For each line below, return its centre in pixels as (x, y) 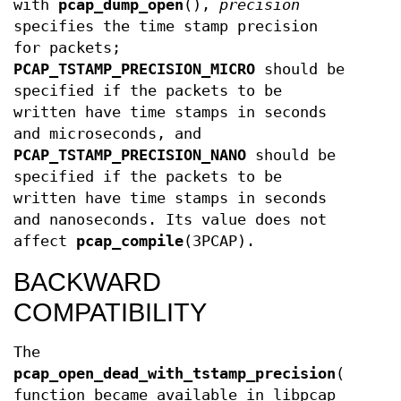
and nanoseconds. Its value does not (170, 220)
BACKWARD (87, 282)
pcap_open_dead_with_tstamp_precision (175, 374)
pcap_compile (130, 241)
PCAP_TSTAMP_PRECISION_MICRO (134, 69)
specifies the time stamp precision (166, 26)
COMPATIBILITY (110, 312)
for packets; (67, 48)
